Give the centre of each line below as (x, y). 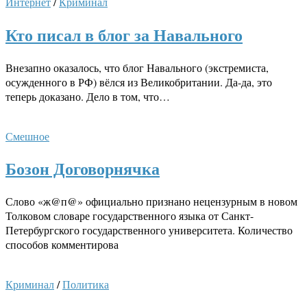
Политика (86, 284)
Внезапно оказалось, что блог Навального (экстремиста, (137, 67)
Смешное (27, 136)
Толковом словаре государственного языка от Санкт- (130, 216)
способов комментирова (62, 245)
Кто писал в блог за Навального (124, 34)
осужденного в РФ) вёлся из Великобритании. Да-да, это (139, 82)
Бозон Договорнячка (83, 169)
